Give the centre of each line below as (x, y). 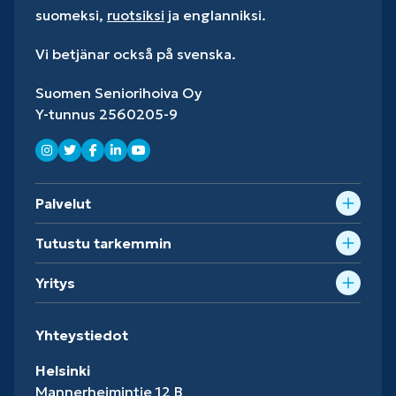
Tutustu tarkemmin (103, 243)
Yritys (55, 282)
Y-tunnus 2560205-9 (107, 114)
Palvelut (63, 203)
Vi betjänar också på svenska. (136, 53)
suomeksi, (71, 15)
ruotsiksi (136, 15)
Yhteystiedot (82, 335)
